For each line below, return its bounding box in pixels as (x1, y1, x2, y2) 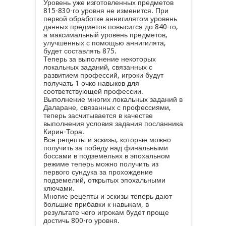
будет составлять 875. (43, 47, 117, 55)
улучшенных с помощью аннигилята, (43, 39, 166, 47)
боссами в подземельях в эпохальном (43, 152, 170, 160)
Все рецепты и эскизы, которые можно (43, 136, 171, 144)
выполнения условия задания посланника (43, 120, 183, 128)
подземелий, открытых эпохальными (43, 176, 165, 184)
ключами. (43, 184, 75, 192)
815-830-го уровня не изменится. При (43, 7, 168, 15)
